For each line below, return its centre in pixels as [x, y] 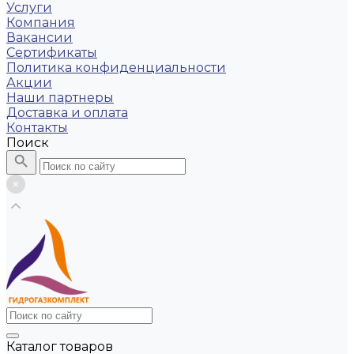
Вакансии [40, 38]
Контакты [37, 128]
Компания [41, 23]
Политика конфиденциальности [116, 68]
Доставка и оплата [67, 113]
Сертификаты [52, 53]
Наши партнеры [60, 98]
